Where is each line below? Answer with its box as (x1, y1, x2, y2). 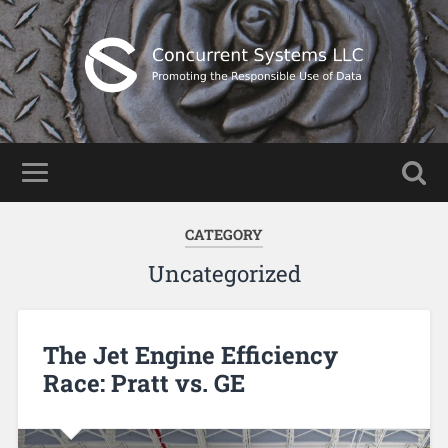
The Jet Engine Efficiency (42, 338, 338, 371)
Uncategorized (147, 258, 301, 288)
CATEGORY (185, 224, 263, 244)
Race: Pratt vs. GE (42, 366, 245, 399)
